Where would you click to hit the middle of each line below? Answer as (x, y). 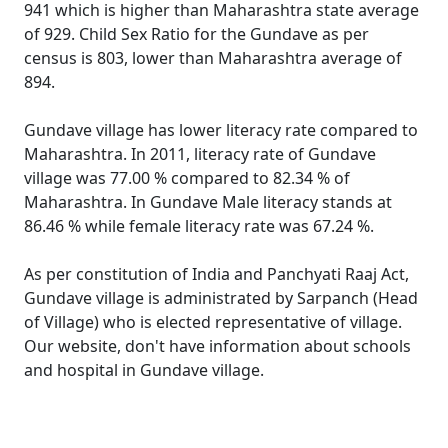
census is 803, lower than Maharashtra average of (213, 58)
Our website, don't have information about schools (217, 346)
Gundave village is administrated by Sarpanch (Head (221, 298)
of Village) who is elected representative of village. (213, 322)
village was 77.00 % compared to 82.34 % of (187, 178)
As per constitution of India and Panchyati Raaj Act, (216, 274)
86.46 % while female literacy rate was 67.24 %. (199, 226)
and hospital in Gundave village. (144, 370)
